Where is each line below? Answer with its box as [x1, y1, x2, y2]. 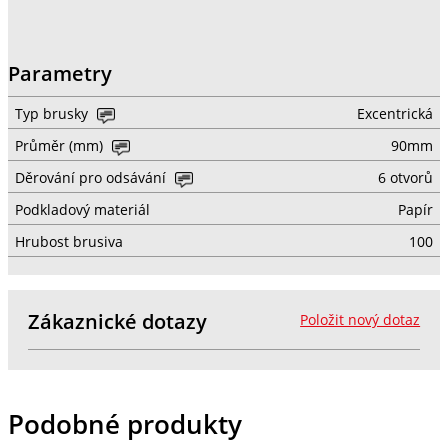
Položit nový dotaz [300, 310, 421, 329]
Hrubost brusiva [14, 233, 123, 252]
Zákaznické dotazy [27, 307, 207, 335]
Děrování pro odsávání [14, 169, 170, 188]
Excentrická [356, 105, 433, 124]
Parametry [7, 60, 112, 88]
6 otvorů [377, 169, 433, 188]
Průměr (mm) [14, 137, 107, 156]
